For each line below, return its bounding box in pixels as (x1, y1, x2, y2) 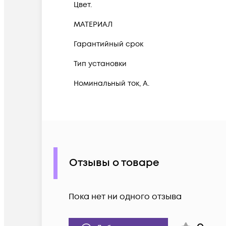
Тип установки (74, 59, 127, 69)
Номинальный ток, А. (74, 78, 149, 88)
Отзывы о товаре (69, 156, 159, 171)
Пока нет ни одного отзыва (69, 191, 182, 203)
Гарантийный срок (74, 39, 143, 49)
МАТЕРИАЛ (74, 19, 112, 29)
